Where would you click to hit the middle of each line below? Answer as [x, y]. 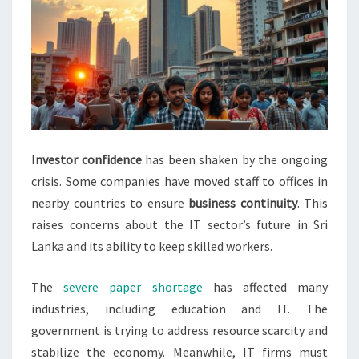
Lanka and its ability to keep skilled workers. [152, 246]
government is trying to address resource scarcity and [179, 331]
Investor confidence [87, 160]
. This [312, 203]
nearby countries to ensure [110, 203]
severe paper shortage [133, 287]
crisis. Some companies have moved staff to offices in [179, 182]
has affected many [265, 287]
